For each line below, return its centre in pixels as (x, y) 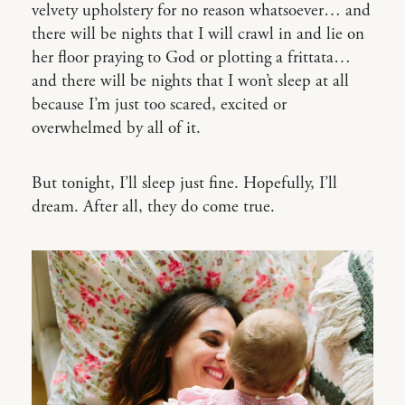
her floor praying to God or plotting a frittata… (191, 58)
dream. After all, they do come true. (153, 207)
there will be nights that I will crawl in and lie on (198, 34)
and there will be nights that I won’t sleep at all (190, 81)
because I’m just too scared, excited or (159, 105)
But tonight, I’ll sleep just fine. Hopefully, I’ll (184, 184)
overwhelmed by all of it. (116, 128)
